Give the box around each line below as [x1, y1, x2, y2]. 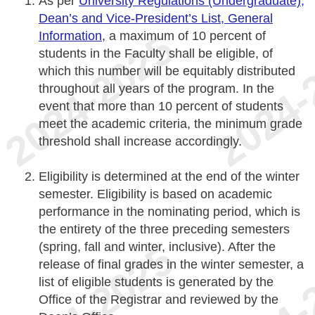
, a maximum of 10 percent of [102, 28, 266, 43]
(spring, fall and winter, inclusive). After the [39, 239, 276, 254]
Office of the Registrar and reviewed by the [39, 292, 278, 307]
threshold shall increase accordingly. [39, 134, 242, 148]
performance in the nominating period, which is [39, 204, 300, 219]
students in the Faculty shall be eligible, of [39, 46, 273, 60]
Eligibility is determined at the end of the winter [39, 169, 300, 184]
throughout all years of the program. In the [39, 81, 274, 96]
